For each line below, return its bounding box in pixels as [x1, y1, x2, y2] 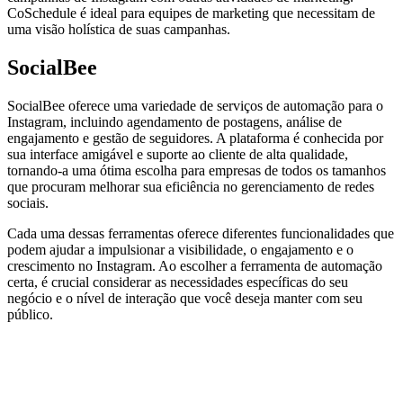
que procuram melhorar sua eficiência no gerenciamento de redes [7, 178, 374, 194]
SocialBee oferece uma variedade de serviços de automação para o [7, 97, 383, 113]
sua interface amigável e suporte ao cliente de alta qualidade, [7, 146, 348, 162]
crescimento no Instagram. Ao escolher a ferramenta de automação [7, 257, 382, 273]
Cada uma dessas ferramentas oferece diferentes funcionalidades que [7, 225, 394, 241]
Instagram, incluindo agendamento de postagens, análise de [7, 113, 342, 130]
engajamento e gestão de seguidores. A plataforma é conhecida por [7, 130, 383, 146]
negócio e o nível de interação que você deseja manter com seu [7, 290, 363, 306]
